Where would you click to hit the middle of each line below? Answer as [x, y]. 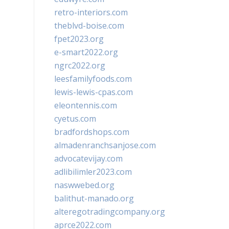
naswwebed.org [84, 185]
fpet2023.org [79, 39]
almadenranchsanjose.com [105, 145]
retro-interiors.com [91, 12]
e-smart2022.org [86, 52]
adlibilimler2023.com [93, 172]
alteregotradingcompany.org [110, 212]
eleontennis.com [86, 105]
